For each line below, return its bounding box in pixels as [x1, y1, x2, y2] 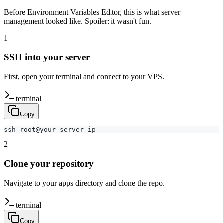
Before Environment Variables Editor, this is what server [4, 7, 180, 16]
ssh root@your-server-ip [4, 126, 96, 134]
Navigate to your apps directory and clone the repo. [4, 178, 165, 187]
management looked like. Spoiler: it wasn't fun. [4, 16, 151, 25]
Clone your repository [4, 158, 94, 169]
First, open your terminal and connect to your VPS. [4, 72, 164, 81]
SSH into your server [4, 52, 90, 63]
